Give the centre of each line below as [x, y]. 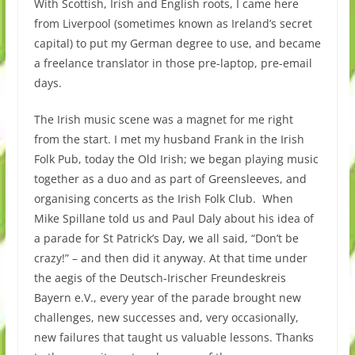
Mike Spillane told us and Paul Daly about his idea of [174, 218]
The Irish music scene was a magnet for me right [163, 119]
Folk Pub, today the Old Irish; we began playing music [176, 158]
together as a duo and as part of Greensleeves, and [170, 178]
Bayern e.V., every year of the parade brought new [167, 297]
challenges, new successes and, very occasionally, [166, 317]
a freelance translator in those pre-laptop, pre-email [173, 63]
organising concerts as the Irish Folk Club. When [163, 198]
